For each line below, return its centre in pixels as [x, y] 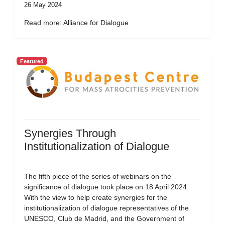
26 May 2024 [43, 5]
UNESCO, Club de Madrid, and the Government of [104, 218]
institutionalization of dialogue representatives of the [106, 208]
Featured [32, 61]
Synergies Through [70, 133]
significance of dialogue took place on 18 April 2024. [106, 187]
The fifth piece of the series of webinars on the [98, 176]
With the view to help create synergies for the [96, 197]
